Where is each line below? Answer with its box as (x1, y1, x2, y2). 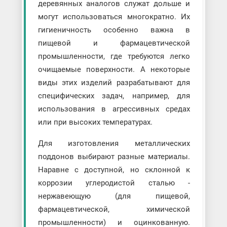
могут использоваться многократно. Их (37, 12, 191, 22)
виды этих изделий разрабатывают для (37, 78, 191, 88)
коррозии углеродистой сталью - (37, 178, 191, 188)
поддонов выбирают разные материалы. (37, 152, 191, 162)
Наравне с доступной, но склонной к (37, 165, 191, 175)
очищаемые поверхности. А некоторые (37, 65, 191, 74)
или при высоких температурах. (37, 118, 153, 127)
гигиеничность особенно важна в (37, 25, 191, 35)
